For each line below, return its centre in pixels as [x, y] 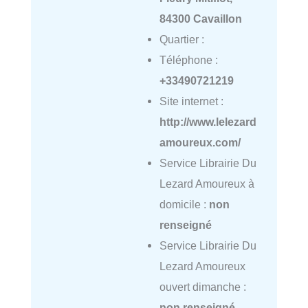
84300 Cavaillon [200, 19]
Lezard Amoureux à [207, 184]
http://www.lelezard [208, 122]
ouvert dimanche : [202, 287]
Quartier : [181, 40]
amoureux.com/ [200, 143]
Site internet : [191, 101]
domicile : [184, 205]
